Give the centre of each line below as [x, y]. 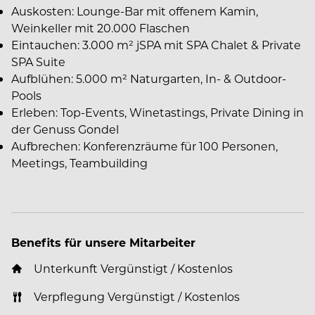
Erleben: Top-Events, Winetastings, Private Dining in [157, 112]
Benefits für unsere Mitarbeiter [103, 243]
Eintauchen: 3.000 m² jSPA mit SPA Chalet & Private [156, 45]
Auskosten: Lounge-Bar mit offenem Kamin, [135, 11]
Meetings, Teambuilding [79, 163]
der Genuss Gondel [65, 129]
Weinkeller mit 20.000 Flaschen [101, 28]
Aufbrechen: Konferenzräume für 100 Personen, [144, 146]
